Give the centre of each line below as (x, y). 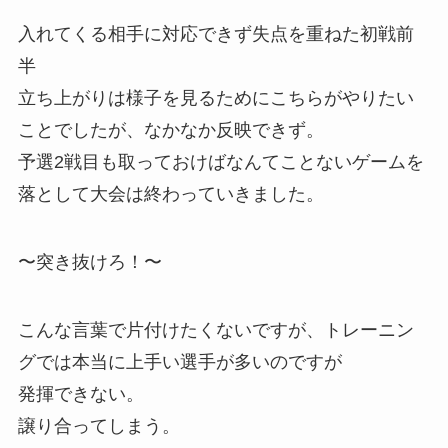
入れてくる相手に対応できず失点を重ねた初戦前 (215, 34)
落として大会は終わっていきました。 (170, 194)
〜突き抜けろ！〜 (89, 261)
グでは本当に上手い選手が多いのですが (179, 361)
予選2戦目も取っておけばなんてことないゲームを (220, 162)
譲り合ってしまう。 (98, 425)
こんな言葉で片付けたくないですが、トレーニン (215, 329)
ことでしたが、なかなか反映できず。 (170, 130)
